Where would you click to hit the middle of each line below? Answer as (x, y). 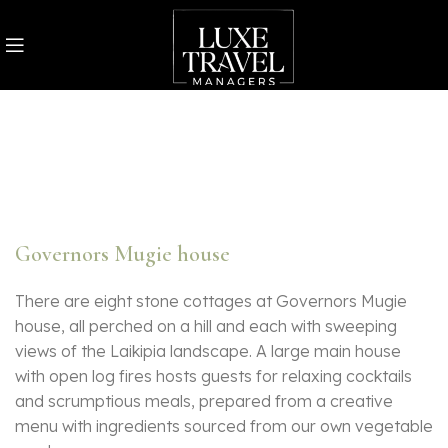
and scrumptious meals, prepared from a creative (204, 401)
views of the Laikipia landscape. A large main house (208, 351)
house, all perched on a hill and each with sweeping (206, 326)
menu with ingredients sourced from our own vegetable (224, 426)
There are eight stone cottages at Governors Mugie (211, 301)
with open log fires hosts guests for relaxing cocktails (213, 376)
